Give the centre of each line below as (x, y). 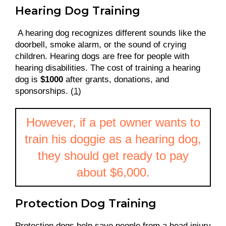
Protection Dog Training (87, 203)
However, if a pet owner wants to (113, 122)
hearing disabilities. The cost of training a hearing (108, 68)
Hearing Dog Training (79, 11)
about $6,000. (113, 172)
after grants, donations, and (116, 79)
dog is (28, 79)
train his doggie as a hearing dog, (113, 139)
